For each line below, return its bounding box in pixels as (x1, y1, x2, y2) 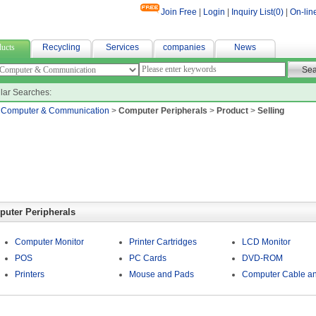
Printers (14, 269, 44, 279)
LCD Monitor (241, 237, 291, 247)
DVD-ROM (241, 253, 283, 263)
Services (106, 42, 139, 52)
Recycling (42, 42, 80, 52)
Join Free (161, 7, 197, 17)
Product (217, 106, 248, 116)
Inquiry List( (231, 7, 276, 17)
